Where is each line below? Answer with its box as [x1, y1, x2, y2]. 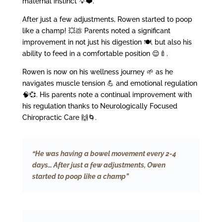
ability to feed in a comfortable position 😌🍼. [22, 49, 168, 57]
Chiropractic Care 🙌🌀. [22, 113, 97, 121]
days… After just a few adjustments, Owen [32, 161, 166, 169]
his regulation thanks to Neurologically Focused [22, 102, 177, 110]
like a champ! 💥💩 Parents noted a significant [22, 26, 170, 35]
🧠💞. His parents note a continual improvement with [22, 90, 192, 99]
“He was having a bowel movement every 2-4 [32, 149, 176, 158]
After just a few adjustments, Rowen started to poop [22, 15, 192, 23]
